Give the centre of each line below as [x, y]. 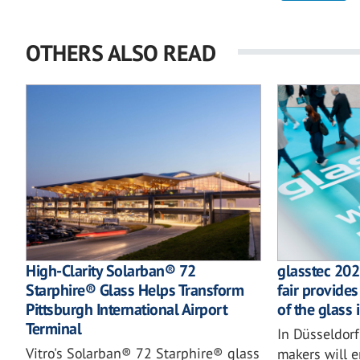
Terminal [53, 329]
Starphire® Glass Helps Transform [135, 290]
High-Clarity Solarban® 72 [111, 271]
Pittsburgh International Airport [126, 310]
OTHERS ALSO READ [121, 53]
